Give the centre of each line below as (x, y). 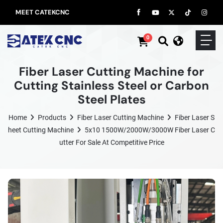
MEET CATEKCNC (43, 12)
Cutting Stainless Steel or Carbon (111, 85)
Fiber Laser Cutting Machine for (111, 71)
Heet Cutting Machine (41, 130)
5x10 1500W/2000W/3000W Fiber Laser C (150, 130)
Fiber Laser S (195, 117)
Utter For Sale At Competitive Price (111, 142)
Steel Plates (111, 99)
